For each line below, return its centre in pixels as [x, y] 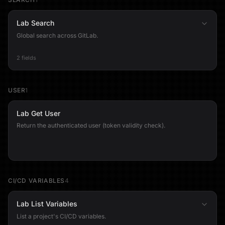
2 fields [26, 58]
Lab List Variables [47, 204]
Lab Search [35, 23]
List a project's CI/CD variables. [61, 216]
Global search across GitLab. [57, 35]
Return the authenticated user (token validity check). [91, 125]
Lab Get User [38, 113]
